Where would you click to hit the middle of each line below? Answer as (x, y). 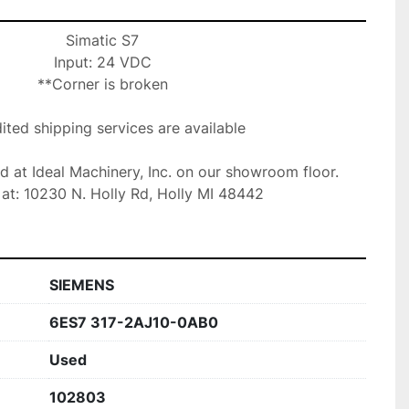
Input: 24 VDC (102, 62)
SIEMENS (82, 285)
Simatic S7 (102, 40)
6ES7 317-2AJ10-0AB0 (134, 322)
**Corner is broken (102, 84)
